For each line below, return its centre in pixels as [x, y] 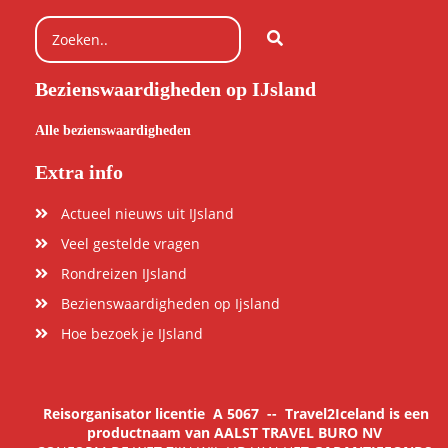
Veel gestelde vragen [130, 243]
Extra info [79, 171]
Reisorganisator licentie [126, 413]
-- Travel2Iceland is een [348, 413]
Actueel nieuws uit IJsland [147, 213]
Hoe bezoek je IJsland [132, 333]
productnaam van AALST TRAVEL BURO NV [234, 432]
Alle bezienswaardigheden [115, 130]
